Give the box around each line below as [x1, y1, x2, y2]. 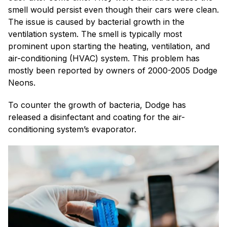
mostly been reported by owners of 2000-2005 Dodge [8, 65, 217, 76]
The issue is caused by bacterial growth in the [8, 17, 184, 27]
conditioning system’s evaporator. [8, 124, 139, 135]
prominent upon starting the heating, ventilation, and [8, 41, 210, 52]
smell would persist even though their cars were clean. [8, 5, 219, 15]
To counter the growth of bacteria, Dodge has [8, 100, 186, 110]
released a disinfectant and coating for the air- [8, 112, 185, 123]
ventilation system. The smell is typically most [8, 29, 182, 40]
